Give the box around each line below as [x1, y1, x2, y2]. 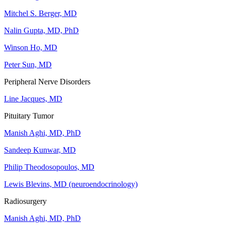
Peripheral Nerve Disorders [4, 77, 90, 86]
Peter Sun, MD [4, 60, 52, 69]
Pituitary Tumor [4, 111, 54, 121]
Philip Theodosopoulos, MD [4, 163, 94, 172]
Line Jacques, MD [4, 94, 62, 103]
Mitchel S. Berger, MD [4, 9, 77, 18]
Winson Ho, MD [4, 43, 57, 52]
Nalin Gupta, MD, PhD [4, 26, 79, 35]
